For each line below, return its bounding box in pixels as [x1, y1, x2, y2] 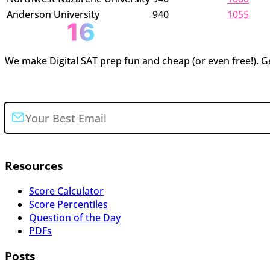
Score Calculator [29, 184, 104, 198]
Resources [5, 157, 63, 173]
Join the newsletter [5, 78, 96, 92]
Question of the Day [29, 210, 121, 224]
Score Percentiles [29, 197, 108, 211]
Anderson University [7, 8, 99, 22]
